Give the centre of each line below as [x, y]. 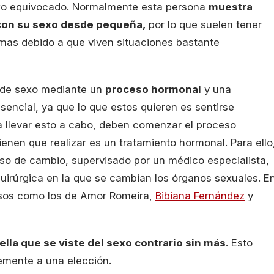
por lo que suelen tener [204, 25]
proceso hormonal [153, 90]
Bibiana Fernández [200, 196]
